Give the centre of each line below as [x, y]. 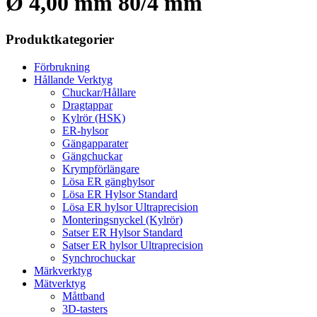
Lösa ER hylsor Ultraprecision [130, 207]
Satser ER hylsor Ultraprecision [133, 245]
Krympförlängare [101, 168]
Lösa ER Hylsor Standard [120, 194]
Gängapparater [95, 143]
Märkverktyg [63, 270]
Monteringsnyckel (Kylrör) [122, 219]
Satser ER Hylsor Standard [122, 232]
